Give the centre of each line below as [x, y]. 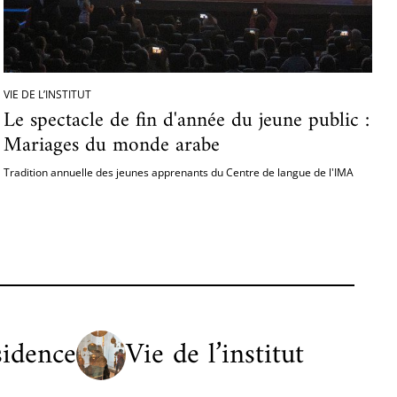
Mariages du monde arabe [112, 145]
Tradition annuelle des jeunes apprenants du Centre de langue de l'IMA [179, 173]
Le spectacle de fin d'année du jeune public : [187, 121]
